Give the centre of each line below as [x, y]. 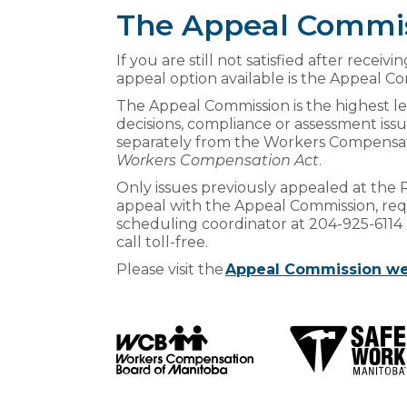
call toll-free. [164, 242]
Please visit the [171, 269]
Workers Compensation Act [218, 160]
